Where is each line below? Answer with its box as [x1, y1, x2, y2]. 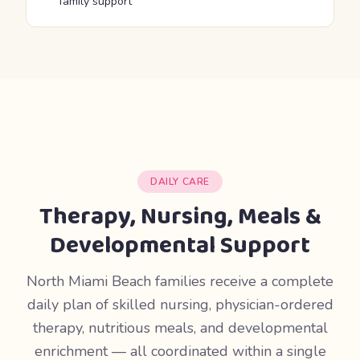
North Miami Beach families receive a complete [27, 272, 333, 291]
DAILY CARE [150, 175, 210, 188]
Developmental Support [50, 227, 310, 265]
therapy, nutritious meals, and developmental [32, 318, 328, 337]
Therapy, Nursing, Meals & [39, 198, 321, 236]
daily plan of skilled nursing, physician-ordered [27, 295, 333, 314]
